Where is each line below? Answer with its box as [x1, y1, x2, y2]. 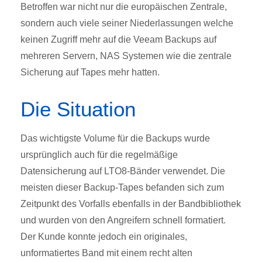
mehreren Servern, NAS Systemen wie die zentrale [20, 51, 232, 61]
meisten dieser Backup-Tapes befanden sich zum [20, 182, 224, 193]
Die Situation [20, 98, 136, 121]
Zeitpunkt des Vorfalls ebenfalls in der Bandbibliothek [20, 199, 241, 209]
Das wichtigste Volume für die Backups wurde [20, 133, 210, 144]
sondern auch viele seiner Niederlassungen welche [20, 18, 233, 29]
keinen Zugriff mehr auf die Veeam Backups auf [20, 35, 216, 45]
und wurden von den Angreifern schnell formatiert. [20, 215, 226, 226]
